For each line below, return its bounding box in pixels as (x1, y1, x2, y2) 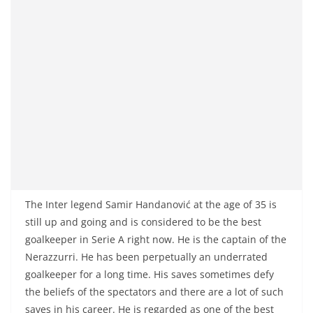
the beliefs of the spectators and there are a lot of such (25, 285, 284, 299)
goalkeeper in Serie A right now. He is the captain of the (25, 233, 286, 247)
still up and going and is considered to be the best (25, 215, 261, 229)
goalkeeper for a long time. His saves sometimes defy (25, 268, 274, 282)
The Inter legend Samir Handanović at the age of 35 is (25, 198, 277, 212)
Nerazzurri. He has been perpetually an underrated (25, 250, 268, 264)
